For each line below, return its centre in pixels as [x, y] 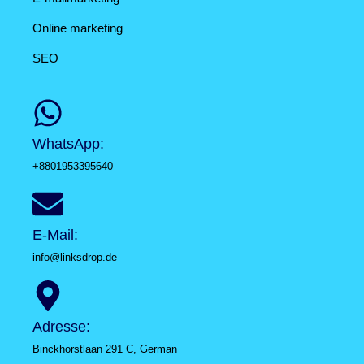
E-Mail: [55, 235]
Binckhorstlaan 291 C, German [105, 349]
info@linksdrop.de [75, 258]
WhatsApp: [68, 143]
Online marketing [78, 28]
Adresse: [61, 326]
